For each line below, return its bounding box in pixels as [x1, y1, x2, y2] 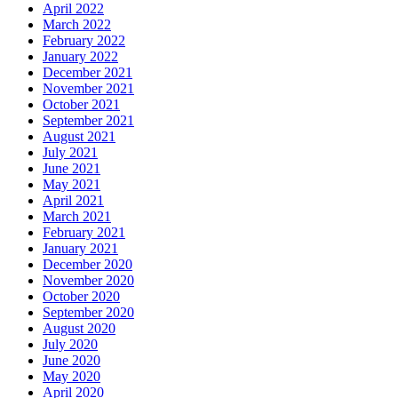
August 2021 [43, 129, 115, 145]
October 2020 [43, 289, 120, 305]
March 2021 [43, 209, 111, 225]
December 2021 [43, 65, 132, 81]
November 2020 [43, 273, 134, 289]
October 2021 [43, 97, 120, 113]
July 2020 [43, 337, 98, 353]
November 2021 [43, 81, 134, 97]
